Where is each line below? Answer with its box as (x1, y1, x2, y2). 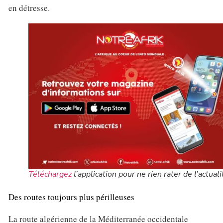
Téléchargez (28, 169, 72, 180)
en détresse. (8, 1, 50, 13)
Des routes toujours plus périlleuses (8, 191, 134, 203)
